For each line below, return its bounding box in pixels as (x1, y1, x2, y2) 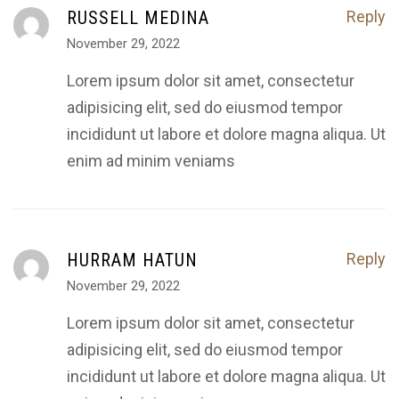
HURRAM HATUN (67, 248, 198, 271)
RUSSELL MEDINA (67, 6, 209, 28)
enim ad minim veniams (67, 151, 235, 170)
